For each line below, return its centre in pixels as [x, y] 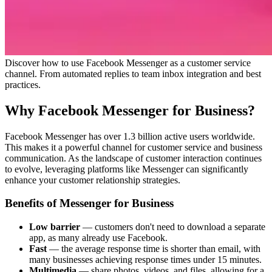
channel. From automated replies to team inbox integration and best [133, 73]
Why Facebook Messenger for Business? [130, 110]
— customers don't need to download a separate [173, 227]
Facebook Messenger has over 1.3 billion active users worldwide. [130, 136]
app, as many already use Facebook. [98, 238]
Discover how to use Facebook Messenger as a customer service [128, 63]
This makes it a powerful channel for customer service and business [134, 147]
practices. [23, 84]
